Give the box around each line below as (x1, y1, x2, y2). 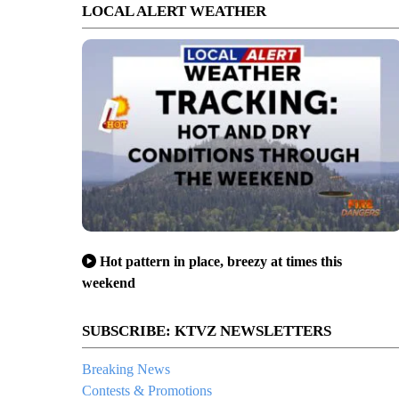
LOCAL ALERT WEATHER (82, 3, 266, 20)
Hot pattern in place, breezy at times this (100, 253, 342, 269)
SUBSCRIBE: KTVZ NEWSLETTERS (82, 322, 331, 339)
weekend (82, 274, 135, 290)
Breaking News (82, 361, 170, 377)
